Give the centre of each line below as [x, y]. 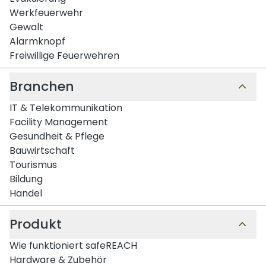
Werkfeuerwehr [46, 12]
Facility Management [59, 122]
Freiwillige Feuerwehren [64, 55]
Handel [26, 193]
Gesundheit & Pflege [57, 136]
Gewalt [26, 27]
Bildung [26, 179]
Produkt [36, 224]
